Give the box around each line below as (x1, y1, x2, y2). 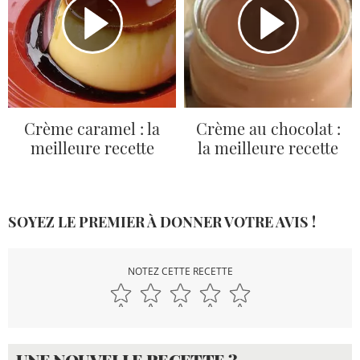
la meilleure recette (198, 136, 338, 158)
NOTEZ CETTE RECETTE (127, 264, 233, 279)
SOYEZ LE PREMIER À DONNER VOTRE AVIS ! (8, 212, 316, 232)
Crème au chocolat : (195, 117, 341, 139)
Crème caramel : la (24, 117, 160, 139)
